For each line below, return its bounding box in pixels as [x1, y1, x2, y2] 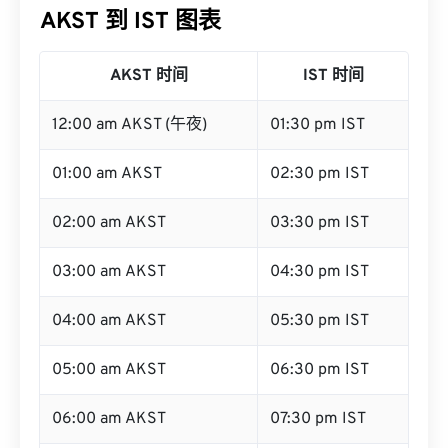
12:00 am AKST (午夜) [52, 115, 207, 135]
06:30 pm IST [270, 360, 369, 380]
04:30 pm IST [270, 262, 369, 282]
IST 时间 [302, 66, 364, 86]
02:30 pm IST [270, 164, 369, 184]
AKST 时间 [109, 66, 188, 86]
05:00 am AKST [52, 360, 166, 380]
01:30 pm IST [270, 115, 365, 135]
